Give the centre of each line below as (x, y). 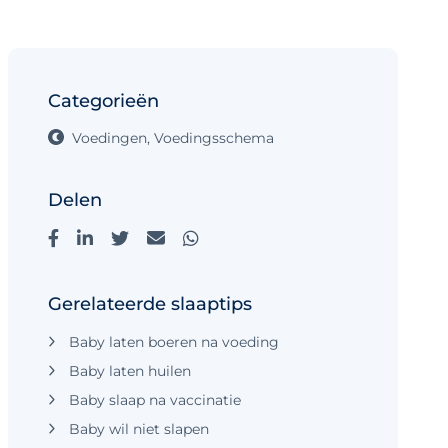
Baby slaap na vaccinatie (153, 400)
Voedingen (109, 138)
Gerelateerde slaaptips (150, 304)
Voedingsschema (212, 138)
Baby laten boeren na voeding (172, 342)
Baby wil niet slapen (137, 429)
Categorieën (103, 101)
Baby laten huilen (128, 371)
